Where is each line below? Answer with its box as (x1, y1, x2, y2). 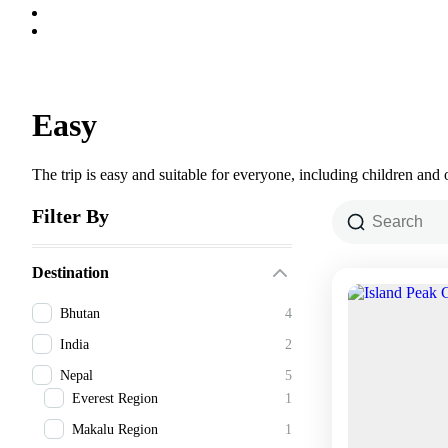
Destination (32, 263, 109, 281)
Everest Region (72, 390, 158, 406)
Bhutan (60, 305, 100, 321)
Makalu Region (72, 421, 158, 437)
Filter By (32, 204, 109, 227)
